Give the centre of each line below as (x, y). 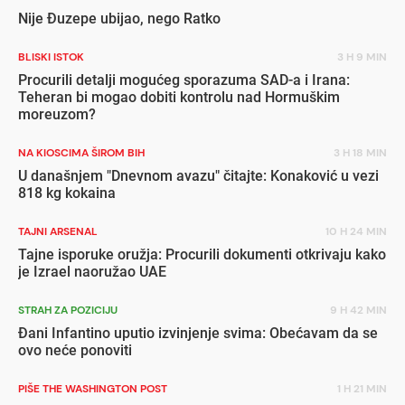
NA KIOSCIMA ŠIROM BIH (81, 152)
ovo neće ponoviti (75, 350)
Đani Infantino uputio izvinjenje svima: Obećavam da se (198, 333)
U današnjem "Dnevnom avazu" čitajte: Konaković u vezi (198, 175)
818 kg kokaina (67, 193)
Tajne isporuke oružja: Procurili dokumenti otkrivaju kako (202, 254)
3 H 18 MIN (360, 152)
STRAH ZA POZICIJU (68, 310)
